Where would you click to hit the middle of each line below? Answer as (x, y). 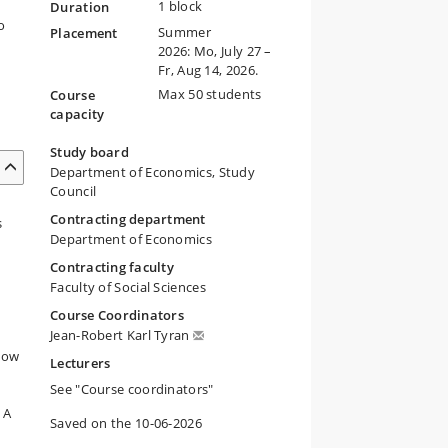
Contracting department (128, 219)
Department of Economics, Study (153, 172)
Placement (84, 33)
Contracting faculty (112, 267)
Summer (184, 32)
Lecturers (80, 363)
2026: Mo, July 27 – (215, 51)
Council (73, 191)
